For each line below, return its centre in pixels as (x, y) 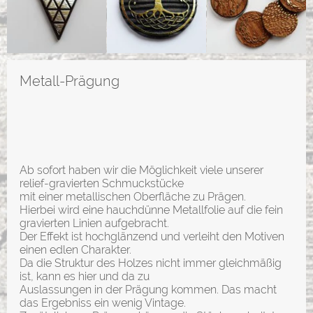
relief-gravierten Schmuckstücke (102, 183)
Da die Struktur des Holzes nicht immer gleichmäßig (151, 263)
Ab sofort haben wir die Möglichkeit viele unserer (141, 170)
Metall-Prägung (70, 81)
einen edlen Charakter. (75, 249)
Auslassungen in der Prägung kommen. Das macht (148, 289)
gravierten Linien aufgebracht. (94, 223)
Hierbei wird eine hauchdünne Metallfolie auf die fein (151, 210)
